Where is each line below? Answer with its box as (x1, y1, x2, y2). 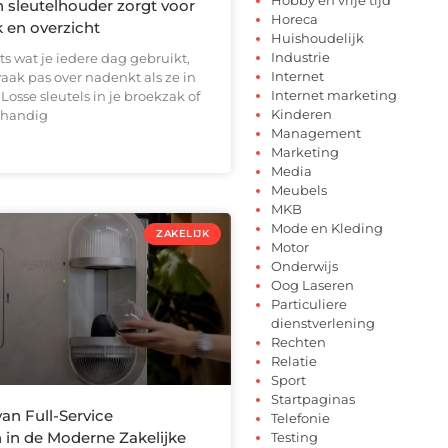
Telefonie (271, 409, 330, 426)
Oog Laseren (271, 276, 354, 293)
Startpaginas (271, 390, 355, 407)
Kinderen (271, 105, 332, 122)
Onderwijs (271, 257, 338, 274)
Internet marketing (271, 86, 397, 103)
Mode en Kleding (271, 219, 383, 236)
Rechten (271, 333, 326, 350)
